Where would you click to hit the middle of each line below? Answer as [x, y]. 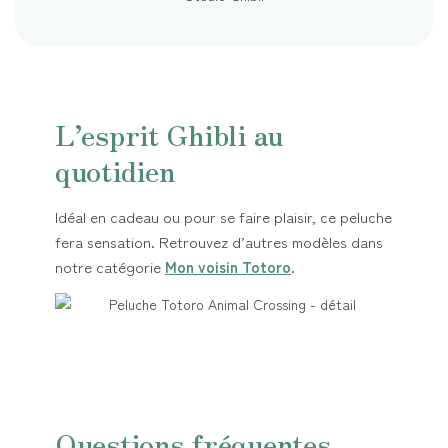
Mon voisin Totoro [228, 266]
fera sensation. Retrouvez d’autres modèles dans [219, 241]
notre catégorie [110, 266]
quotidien [115, 169]
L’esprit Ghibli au [169, 133]
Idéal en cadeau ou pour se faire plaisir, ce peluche [223, 216]
